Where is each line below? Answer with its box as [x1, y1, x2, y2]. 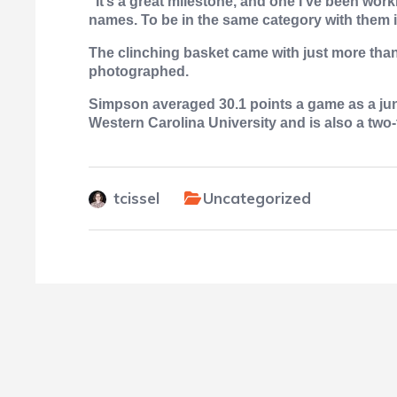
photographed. [89, 64, 189, 79]
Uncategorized [203, 189, 311, 207]
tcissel [113, 189, 160, 207]
